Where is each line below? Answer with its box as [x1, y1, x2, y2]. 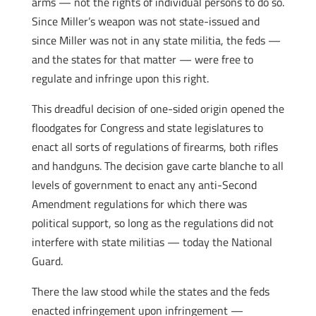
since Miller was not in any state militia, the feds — [31, 32, 281, 49]
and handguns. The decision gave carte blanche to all [31, 157, 284, 174]
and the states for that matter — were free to [31, 51, 253, 68]
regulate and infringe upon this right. [31, 70, 209, 87]
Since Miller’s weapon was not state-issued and [31, 13, 260, 30]
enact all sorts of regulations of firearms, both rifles [31, 138, 278, 155]
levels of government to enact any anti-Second [31, 176, 257, 193]
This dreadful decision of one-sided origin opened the [31, 100, 284, 117]
